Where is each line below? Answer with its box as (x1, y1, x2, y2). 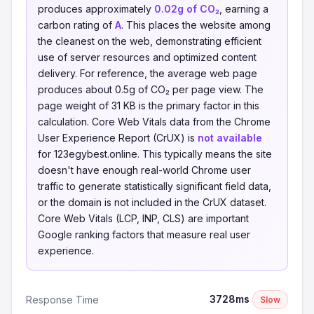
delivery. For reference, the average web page (38, 67, 257, 79)
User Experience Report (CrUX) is (38, 132, 198, 144)
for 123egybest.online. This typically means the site (38, 148, 272, 160)
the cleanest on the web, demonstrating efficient (38, 35, 261, 47)
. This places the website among (121, 19, 271, 31)
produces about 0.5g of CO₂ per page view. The (38, 83, 264, 95)
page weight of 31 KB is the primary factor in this (38, 100, 259, 111)
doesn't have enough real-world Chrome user (38, 164, 251, 176)
